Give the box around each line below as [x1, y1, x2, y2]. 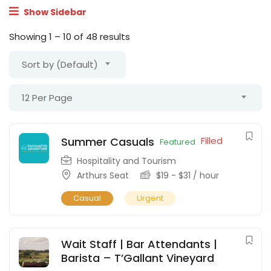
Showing [9, 30, 49, 43]
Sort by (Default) [22, 57, 98, 71]
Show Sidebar [22, 5, 87, 18]
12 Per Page [22, 91, 73, 104]
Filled [201, 134, 223, 147]
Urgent [137, 192, 163, 204]
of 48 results [71, 30, 130, 43]
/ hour [191, 169, 219, 181]
